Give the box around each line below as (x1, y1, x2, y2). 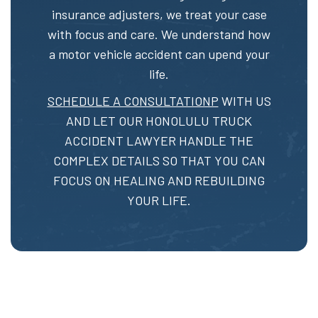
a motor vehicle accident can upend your (48, 46, 270, 62)
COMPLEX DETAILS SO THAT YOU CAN (53, 153, 265, 169)
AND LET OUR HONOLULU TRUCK (66, 113, 252, 129)
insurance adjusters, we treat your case (51, 6, 267, 23)
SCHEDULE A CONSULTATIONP (47, 93, 219, 109)
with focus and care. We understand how (48, 26, 270, 43)
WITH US (218, 93, 271, 109)
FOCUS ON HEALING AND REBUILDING (53, 172, 265, 189)
